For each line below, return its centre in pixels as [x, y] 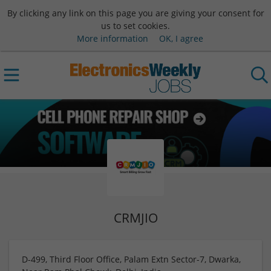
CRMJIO [135, 218]
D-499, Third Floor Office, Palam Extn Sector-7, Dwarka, [131, 259]
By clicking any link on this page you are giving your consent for [135, 13]
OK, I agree [181, 38]
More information [112, 38]
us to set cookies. [135, 25]
